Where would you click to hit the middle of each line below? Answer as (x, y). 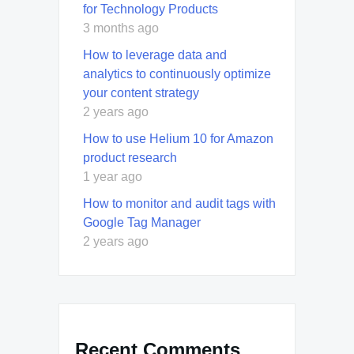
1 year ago (113, 176)
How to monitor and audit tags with (179, 203)
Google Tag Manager (142, 222)
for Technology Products (152, 9)
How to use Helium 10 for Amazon (178, 138)
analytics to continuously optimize (177, 73)
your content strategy (141, 92)
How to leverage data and (155, 55)
